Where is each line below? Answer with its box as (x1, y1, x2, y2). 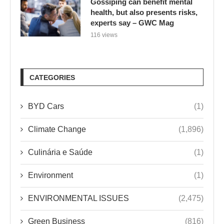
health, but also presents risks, (90, 7, 197, 16)
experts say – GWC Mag (90, 18, 174, 27)
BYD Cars (28, 101, 64, 110)
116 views (90, 31, 117, 38)
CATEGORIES (29, 73, 75, 81)
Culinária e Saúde (28, 147, 92, 156)
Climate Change (28, 124, 86, 133)
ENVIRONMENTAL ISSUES (28, 193, 129, 202)
